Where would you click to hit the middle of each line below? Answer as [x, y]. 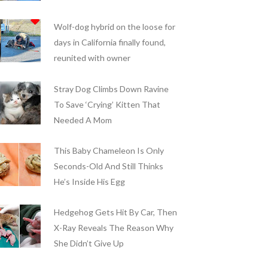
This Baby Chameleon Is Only [109, 150]
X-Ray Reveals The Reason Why [113, 227]
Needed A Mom [83, 120]
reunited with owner [92, 58]
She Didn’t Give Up [89, 243]
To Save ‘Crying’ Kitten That [107, 104]
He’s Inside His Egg [89, 181]
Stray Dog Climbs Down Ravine [111, 89]
